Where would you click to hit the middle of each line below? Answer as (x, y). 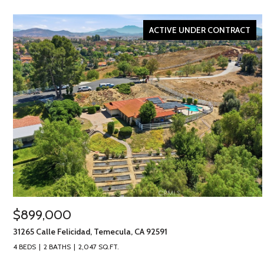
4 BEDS (24, 247)
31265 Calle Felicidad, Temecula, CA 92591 (90, 232)
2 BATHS (57, 247)
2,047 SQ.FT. (99, 247)
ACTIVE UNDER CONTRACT (200, 30)
